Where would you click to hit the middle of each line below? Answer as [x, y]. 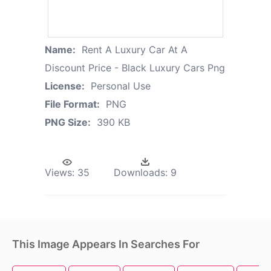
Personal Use [121, 86]
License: [65, 86]
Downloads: [141, 172]
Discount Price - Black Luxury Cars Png [135, 67]
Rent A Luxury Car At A [135, 49]
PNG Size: [68, 122]
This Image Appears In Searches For [106, 244]
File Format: [72, 104]
